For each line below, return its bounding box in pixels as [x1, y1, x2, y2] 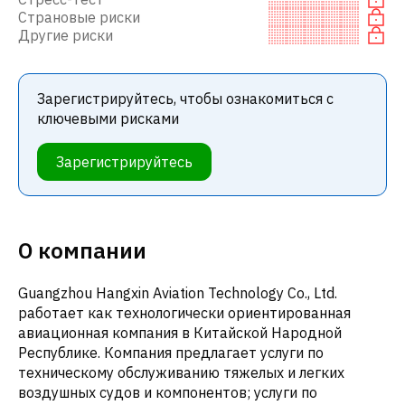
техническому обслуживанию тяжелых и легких [18, 363, 344, 381]
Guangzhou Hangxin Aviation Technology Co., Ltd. [18, 283, 337, 302]
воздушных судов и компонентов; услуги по [18, 382, 317, 401]
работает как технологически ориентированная [18, 303, 351, 322]
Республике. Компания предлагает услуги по [18, 343, 324, 362]
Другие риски [18, 25, 113, 44]
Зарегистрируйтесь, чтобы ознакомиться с [37, 89, 334, 108]
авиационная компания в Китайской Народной [18, 323, 342, 342]
